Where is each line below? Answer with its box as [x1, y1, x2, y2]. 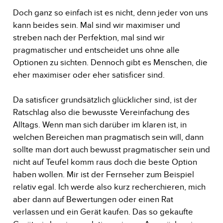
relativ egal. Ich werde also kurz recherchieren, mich [12, 182, 206, 192]
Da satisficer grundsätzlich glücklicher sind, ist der [12, 95, 197, 105]
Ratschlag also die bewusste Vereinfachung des [12, 107, 190, 117]
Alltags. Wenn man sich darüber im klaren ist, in [12, 119, 187, 129]
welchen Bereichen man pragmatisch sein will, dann [12, 132, 204, 142]
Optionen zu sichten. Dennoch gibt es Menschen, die [12, 57, 208, 67]
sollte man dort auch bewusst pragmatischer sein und [12, 144, 210, 154]
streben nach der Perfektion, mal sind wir [12, 32, 165, 42]
